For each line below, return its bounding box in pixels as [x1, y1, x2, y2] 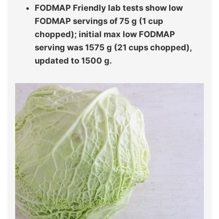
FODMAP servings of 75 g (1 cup [35, 16, 163, 26]
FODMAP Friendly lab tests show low [35, 2, 183, 13]
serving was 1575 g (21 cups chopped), [35, 42, 192, 52]
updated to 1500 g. [35, 55, 112, 66]
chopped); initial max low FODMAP [35, 29, 175, 39]
